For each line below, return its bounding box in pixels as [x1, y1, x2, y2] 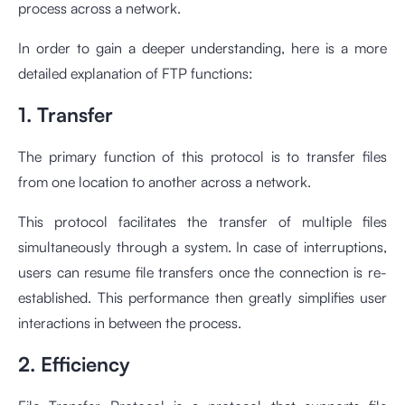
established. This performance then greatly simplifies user [18, 288, 387, 307]
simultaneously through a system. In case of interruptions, [18, 238, 387, 257]
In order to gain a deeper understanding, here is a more [18, 39, 387, 58]
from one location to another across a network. [18, 173, 311, 192]
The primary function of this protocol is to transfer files [18, 147, 387, 166]
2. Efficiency [18, 352, 130, 377]
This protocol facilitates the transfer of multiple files [18, 212, 387, 231]
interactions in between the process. [18, 314, 241, 333]
